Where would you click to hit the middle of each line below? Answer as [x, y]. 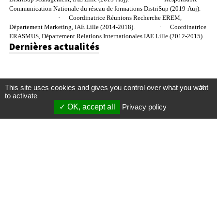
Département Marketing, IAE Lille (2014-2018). [72, 27]
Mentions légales [108, 203]
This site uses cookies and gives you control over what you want [107, 87]
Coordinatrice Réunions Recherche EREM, [125, 17]
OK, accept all [90, 107]
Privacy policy [144, 107]
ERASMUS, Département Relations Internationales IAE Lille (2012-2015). [107, 36]
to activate [21, 96]
